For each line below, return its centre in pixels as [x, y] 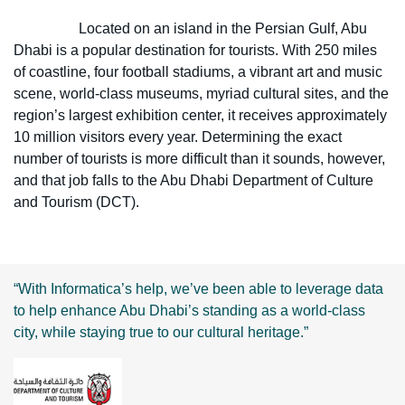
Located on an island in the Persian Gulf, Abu [190, 28]
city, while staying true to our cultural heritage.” [161, 332]
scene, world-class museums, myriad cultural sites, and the [201, 94]
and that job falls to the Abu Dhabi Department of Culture [193, 180]
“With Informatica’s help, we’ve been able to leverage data [198, 289]
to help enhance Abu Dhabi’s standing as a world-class [189, 311]
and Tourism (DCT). [76, 202]
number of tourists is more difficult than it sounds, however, [199, 159]
